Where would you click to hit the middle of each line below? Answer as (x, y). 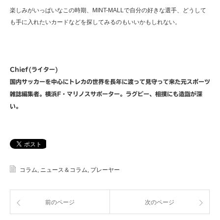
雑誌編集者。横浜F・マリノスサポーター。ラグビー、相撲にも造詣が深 (106, 94)
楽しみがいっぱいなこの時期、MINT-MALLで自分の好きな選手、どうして (108, 11)
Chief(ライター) (34, 69)
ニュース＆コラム (64, 170)
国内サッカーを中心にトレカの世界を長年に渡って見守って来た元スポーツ (110, 82)
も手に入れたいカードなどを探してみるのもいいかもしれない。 (95, 22)
